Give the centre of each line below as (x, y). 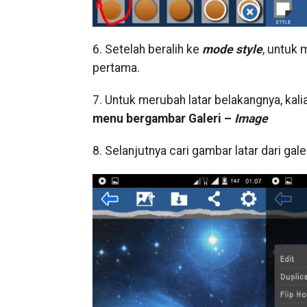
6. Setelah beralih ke (147, 50)
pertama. (116, 68)
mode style (232, 50)
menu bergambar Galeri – (163, 119)
